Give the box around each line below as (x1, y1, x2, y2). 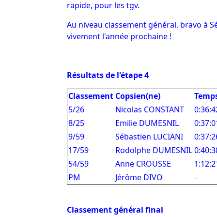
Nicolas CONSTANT (115, 104, 184, 115)
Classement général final (67, 204, 163, 215)
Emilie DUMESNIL (115, 118, 179, 128)
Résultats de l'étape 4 (67, 70, 149, 80)
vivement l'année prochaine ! (67, 31, 171, 42)
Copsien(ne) (115, 91, 160, 101)
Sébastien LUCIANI (115, 131, 183, 142)
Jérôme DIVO (115, 172, 163, 183)
